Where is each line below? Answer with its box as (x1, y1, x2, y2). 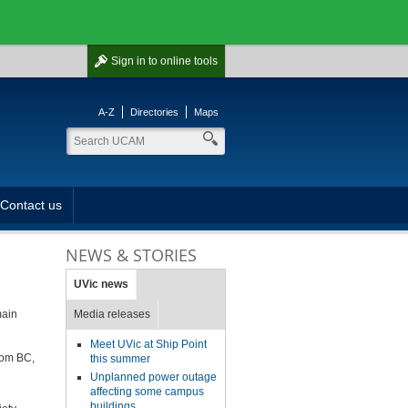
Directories (130, 107, 178, 117)
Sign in (111, 55, 148, 67)
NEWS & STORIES (65, 244, 197, 266)
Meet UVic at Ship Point (89, 338, 207, 351)
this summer (89, 352, 153, 365)
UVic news (73, 278, 128, 291)
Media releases (73, 308, 150, 321)
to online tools (148, 55, 218, 67)
